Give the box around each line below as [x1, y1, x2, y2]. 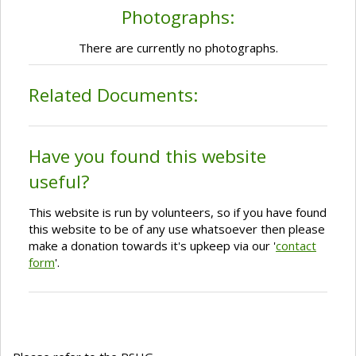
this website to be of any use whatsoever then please [29, 221, 325, 238]
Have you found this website [29, 144, 266, 169]
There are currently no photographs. [78, 40, 278, 56]
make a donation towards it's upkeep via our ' [29, 238, 276, 254]
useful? [29, 169, 90, 195]
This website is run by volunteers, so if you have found [29, 204, 327, 221]
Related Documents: [29, 83, 198, 108]
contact [276, 238, 316, 254]
